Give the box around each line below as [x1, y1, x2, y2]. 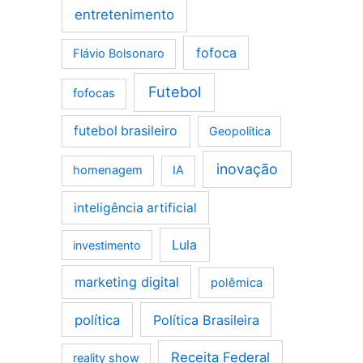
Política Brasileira [152, 311, 259, 328]
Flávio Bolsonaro [73, 46, 165, 62]
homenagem [73, 163, 143, 178]
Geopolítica [208, 124, 271, 139]
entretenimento [75, 6, 175, 23]
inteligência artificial [74, 200, 198, 216]
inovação [216, 160, 279, 178]
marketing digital [74, 274, 179, 291]
